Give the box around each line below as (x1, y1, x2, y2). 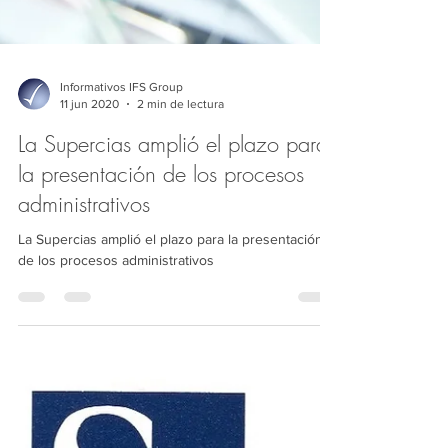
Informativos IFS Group (60, 212, 183, 226)
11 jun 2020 (60, 228, 119, 243)
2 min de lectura (137, 228, 224, 243)
